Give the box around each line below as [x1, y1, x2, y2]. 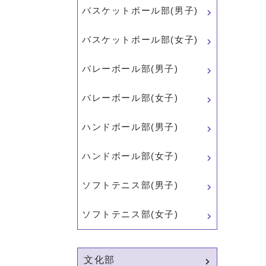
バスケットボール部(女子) [82, 34, 198, 45]
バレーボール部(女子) [82, 93, 179, 103]
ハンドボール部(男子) [82, 122, 179, 132]
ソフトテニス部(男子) [82, 180, 179, 190]
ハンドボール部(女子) [82, 151, 179, 161]
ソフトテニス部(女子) [82, 209, 179, 219]
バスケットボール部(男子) [82, 5, 198, 15]
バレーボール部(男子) [82, 64, 179, 74]
